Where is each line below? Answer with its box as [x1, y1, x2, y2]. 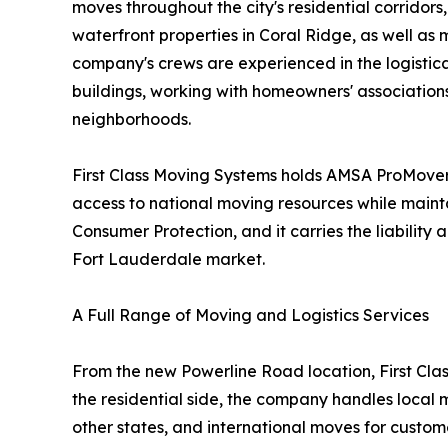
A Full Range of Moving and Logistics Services [72, 304, 429, 325]
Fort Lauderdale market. [72, 248, 265, 269]
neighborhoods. [72, 108, 191, 129]
